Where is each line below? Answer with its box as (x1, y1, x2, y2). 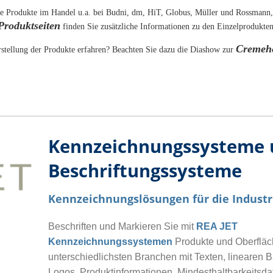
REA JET (196, 221, 238, 232)
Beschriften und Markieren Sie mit (48, 221, 196, 232)
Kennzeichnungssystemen (48, 236, 175, 247)
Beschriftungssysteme (48, 158, 242, 183)
